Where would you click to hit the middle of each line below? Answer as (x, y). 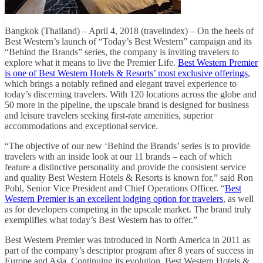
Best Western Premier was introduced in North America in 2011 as (127, 240)
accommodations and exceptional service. (81, 126)
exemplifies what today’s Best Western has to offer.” (101, 220)
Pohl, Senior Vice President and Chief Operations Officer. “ (115, 188)
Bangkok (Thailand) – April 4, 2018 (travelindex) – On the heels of (129, 31)
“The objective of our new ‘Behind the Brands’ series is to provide (127, 146)
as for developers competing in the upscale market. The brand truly (128, 209)
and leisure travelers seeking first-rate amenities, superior (109, 115)
